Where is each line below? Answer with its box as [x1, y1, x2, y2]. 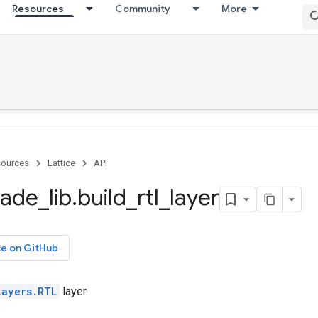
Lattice [48, 158, 75, 168]
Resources [12, 2, 64, 15]
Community [115, 2, 170, 15]
